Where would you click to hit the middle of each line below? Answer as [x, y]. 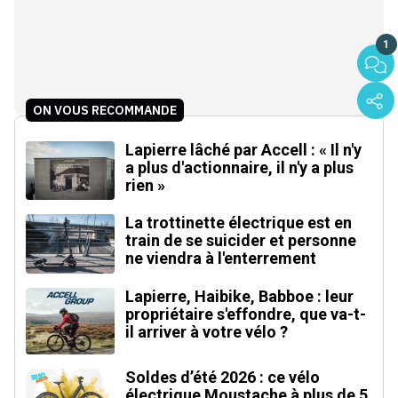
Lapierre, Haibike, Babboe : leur [239, 296]
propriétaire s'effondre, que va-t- [246, 314]
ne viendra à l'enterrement [221, 259]
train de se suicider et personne [241, 241]
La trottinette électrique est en [239, 223]
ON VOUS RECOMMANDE [105, 110]
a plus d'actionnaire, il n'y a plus [239, 167]
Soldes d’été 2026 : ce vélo [223, 377]
